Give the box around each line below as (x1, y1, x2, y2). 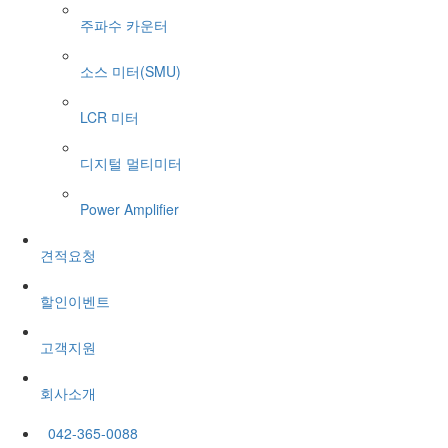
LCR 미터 (80, 106, 139, 127)
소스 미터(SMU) (80, 60, 181, 81)
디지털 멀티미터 (80, 152, 182, 173)
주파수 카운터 (80, 14, 168, 35)
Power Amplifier (80, 198, 179, 219)
